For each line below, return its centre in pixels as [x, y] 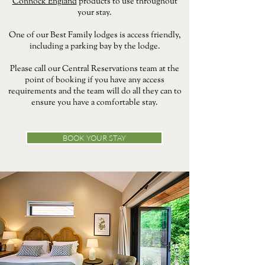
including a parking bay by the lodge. [95, 47]
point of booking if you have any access [95, 80]
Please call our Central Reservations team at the [95, 69]
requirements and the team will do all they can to [95, 92]
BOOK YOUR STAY [94, 138]
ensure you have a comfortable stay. [95, 103]
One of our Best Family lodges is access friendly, [95, 35]
